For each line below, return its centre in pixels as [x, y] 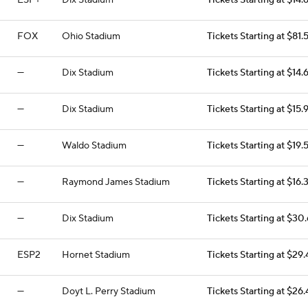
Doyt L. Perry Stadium [109, 291]
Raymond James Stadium [116, 182]
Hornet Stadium [96, 255]
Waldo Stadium [94, 146]
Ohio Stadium [91, 36]
